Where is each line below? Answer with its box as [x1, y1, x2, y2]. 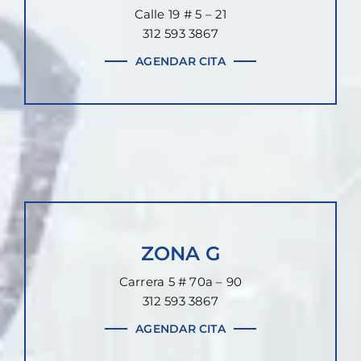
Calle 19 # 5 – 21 [134, 6, 227, 23]
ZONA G [140, 242, 221, 266]
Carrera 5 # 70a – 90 [118, 274, 243, 290]
